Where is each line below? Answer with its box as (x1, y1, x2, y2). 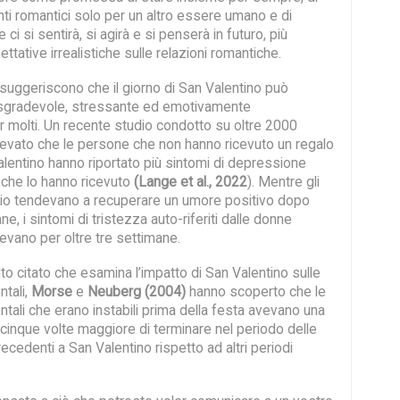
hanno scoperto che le (186, 283, 326, 300)
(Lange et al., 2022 (134, 173, 247, 190)
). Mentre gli (247, 173, 320, 190)
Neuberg (87, 283, 141, 300)
